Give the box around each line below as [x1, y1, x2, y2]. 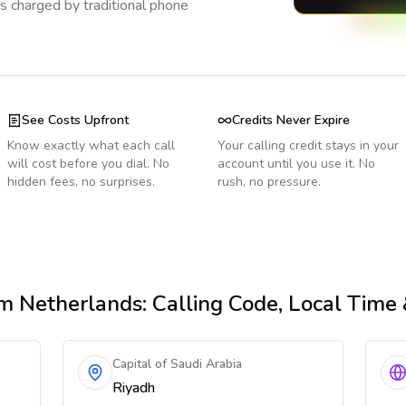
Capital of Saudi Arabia [112, 355, 243, 372]
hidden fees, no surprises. [7, 173, 155, 190]
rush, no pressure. [217, 173, 321, 190]
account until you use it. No [217, 155, 375, 172]
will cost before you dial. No [7, 155, 169, 172]
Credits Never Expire [232, 111, 350, 129]
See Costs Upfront [22, 111, 129, 129]
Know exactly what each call [7, 137, 175, 154]
